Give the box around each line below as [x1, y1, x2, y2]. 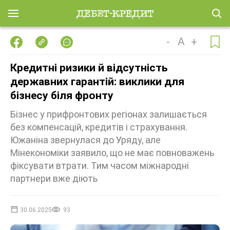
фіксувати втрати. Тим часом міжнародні [10, 160, 189, 171]
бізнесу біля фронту [10, 89, 113, 102]
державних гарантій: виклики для [10, 75, 184, 88]
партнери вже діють [10, 173, 98, 184]
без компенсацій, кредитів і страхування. [10, 122, 187, 132]
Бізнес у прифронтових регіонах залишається [10, 109, 207, 120]
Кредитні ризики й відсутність [10, 62, 167, 74]
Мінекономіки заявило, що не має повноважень [10, 147, 214, 158]
